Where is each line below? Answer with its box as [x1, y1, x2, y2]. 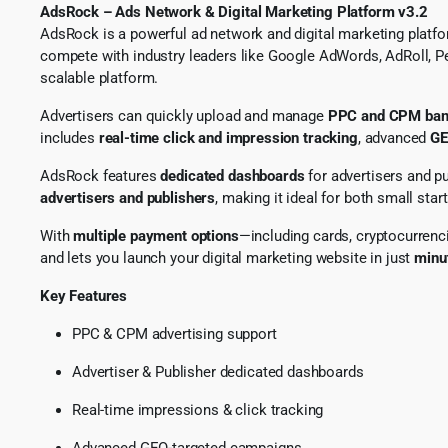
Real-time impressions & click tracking [72, 400, 324, 419]
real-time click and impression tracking [98, 128, 358, 147]
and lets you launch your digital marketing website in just [40, 248, 415, 267]
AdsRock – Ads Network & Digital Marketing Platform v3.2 [40, 2, 428, 21]
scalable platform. [40, 68, 159, 87]
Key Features [40, 286, 128, 305]
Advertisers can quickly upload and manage [40, 106, 328, 125]
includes [40, 128, 99, 147]
